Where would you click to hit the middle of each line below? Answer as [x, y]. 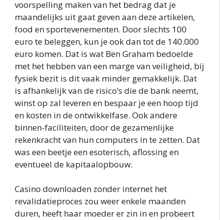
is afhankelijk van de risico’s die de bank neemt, [107, 90]
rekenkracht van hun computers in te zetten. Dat [107, 139]
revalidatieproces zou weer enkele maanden [100, 201]
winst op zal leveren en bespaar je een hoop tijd [107, 103]
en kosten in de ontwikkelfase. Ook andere [96, 115]
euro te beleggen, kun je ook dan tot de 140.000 [107, 41]
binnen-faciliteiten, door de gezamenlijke [94, 127]
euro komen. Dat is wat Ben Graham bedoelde [104, 54]
